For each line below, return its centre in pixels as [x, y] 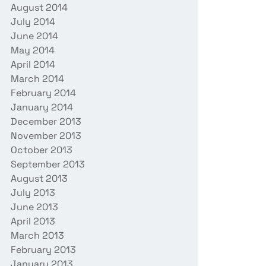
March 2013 [37, 235]
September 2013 [48, 164]
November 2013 [46, 135]
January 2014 [42, 107]
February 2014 [43, 93]
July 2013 [33, 192]
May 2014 [33, 50]
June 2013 [34, 207]
